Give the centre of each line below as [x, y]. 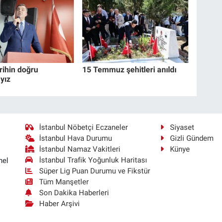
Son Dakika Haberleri [74, 193]
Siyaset [182, 127]
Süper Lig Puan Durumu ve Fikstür [95, 171]
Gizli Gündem [192, 138]
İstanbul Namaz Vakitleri [80, 149]
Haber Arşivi [60, 203]
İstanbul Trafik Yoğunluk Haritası [93, 160]
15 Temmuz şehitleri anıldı [130, 69]
